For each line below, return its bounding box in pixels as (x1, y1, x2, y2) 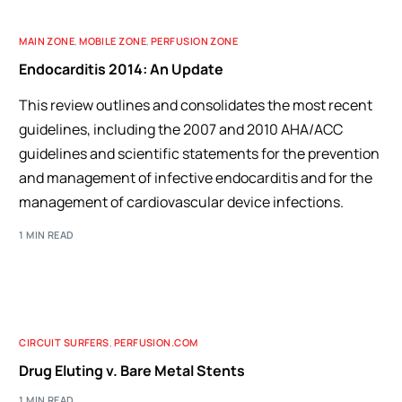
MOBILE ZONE (79, 34, 147, 48)
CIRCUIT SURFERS (19, 335, 109, 349)
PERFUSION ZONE (151, 34, 239, 48)
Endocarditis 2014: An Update (19, 59, 224, 79)
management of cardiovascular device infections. (19, 192, 345, 212)
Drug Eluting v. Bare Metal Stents (19, 360, 246, 380)
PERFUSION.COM (113, 335, 198, 349)
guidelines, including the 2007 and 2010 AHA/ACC (19, 119, 344, 139)
